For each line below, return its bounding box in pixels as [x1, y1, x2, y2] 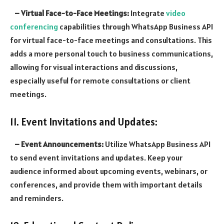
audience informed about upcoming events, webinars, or [10, 165, 207, 176]
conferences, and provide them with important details [10, 179, 202, 189]
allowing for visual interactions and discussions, [10, 61, 177, 72]
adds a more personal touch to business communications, [10, 48, 213, 58]
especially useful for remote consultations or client [10, 75, 190, 85]
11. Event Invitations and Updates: [10, 115, 157, 129]
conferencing [10, 21, 58, 31]
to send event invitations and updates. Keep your [10, 152, 182, 162]
